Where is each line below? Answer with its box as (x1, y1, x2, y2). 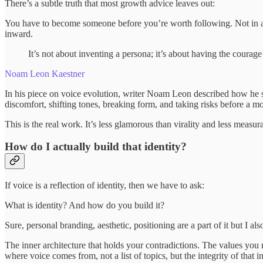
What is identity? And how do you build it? (5, 200, 164, 211)
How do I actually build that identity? (5, 140, 187, 153)
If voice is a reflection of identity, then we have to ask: (5, 180, 204, 191)
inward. (5, 28, 33, 39)
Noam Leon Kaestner (5, 68, 85, 79)
